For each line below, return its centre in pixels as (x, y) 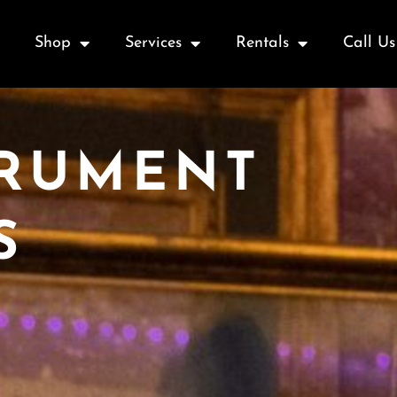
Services (153, 43)
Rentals (262, 43)
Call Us (369, 43)
